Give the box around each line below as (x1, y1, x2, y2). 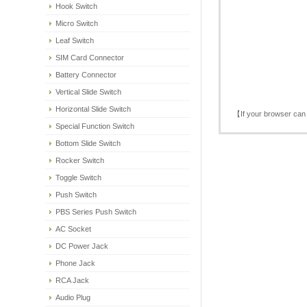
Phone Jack (55, 259, 95, 267)
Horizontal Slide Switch (55, 105, 131, 113)
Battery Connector (55, 71, 116, 79)
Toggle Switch (55, 173, 101, 182)
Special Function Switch (55, 122, 134, 130)
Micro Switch (55, 19, 98, 27)
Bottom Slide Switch (55, 139, 121, 147)
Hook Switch (55, 2, 97, 10)
